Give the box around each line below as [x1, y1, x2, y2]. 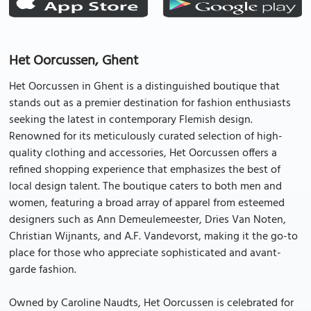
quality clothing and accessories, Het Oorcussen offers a [9, 144, 277, 162]
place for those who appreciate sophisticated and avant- [9, 244, 281, 262]
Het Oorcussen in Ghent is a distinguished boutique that [9, 78, 280, 96]
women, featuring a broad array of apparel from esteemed [9, 194, 285, 212]
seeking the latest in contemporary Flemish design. [9, 111, 253, 129]
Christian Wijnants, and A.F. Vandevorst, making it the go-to [9, 228, 298, 246]
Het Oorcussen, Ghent [9, 50, 138, 72]
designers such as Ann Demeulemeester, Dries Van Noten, [9, 211, 286, 229]
